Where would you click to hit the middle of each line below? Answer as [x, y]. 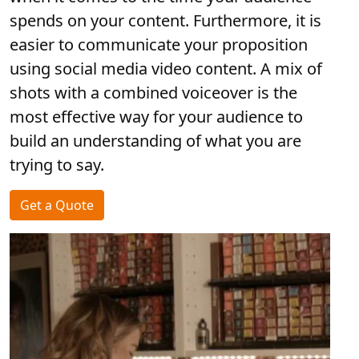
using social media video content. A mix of [166, 69]
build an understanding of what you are [155, 141]
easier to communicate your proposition [159, 44]
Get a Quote [57, 205]
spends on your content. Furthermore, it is [165, 20]
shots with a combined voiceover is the [153, 93]
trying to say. [57, 165]
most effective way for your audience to [156, 117]
